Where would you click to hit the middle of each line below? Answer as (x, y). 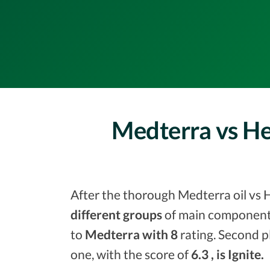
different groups (116, 214)
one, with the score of (131, 254)
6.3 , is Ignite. (228, 254)
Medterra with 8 (131, 234)
